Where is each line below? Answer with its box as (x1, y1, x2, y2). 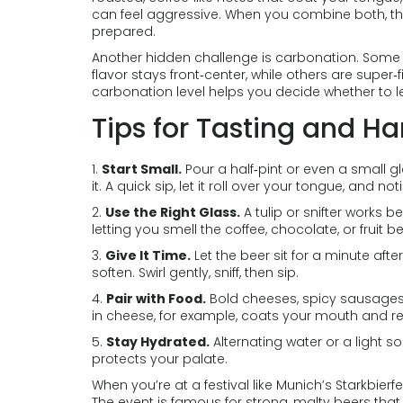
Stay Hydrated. (106, 333, 210, 351)
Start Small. (102, 160, 182, 178)
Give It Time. (105, 246, 191, 264)
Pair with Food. (106, 290, 206, 308)
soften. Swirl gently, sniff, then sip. (92, 264, 299, 282)
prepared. (92, 22, 156, 40)
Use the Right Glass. (105, 203, 240, 221)
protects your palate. (92, 350, 228, 368)
